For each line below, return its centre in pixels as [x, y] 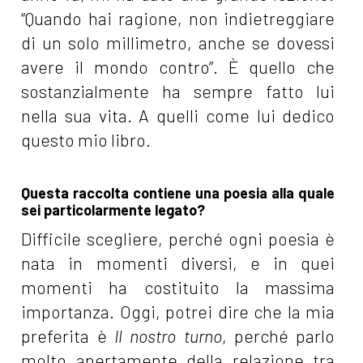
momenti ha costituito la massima [178, 288]
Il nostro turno [168, 336]
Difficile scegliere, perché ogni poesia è [178, 239]
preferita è [68, 336]
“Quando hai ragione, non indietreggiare [178, 19]
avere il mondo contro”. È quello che [178, 67]
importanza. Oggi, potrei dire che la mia [178, 312]
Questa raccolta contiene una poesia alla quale [178, 193]
